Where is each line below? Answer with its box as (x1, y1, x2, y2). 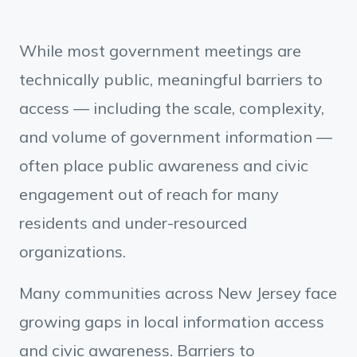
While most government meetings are (19, 41, 301, 61)
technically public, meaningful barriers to (19, 69, 323, 89)
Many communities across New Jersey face (19, 283, 337, 303)
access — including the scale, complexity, (19, 98, 324, 118)
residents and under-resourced (19, 213, 247, 233)
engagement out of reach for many (19, 184, 279, 204)
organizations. (19, 241, 126, 261)
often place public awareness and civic (19, 155, 308, 175)
